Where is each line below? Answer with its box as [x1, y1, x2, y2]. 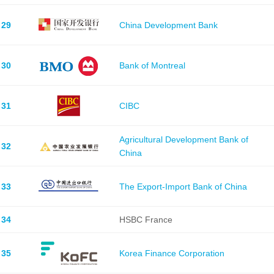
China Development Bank [119, 20, 218, 30]
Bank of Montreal [119, 60, 185, 70]
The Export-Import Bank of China [119, 181, 247, 191]
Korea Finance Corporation [119, 248, 224, 258]
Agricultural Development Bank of [119, 134, 248, 144]
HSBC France [119, 215, 172, 224]
